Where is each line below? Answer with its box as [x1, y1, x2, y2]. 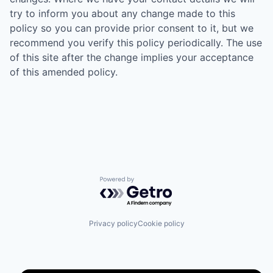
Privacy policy [88, 219, 138, 228]
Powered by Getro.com [99, 176, 207, 189]
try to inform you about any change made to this [10, 7, 235, 19]
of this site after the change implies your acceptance [10, 51, 253, 63]
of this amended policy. [10, 66, 118, 78]
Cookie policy [137, 219, 185, 228]
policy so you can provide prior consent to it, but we [10, 22, 253, 34]
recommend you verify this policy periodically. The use [10, 37, 262, 49]
